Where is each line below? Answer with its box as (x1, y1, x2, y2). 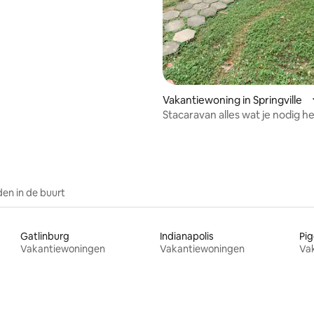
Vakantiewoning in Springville (163, 93, 302, 107)
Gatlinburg (20, 229, 70, 243)
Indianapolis (159, 229, 214, 243)
